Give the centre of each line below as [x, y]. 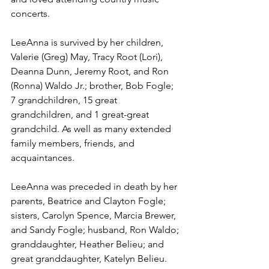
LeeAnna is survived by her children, [88, 42]
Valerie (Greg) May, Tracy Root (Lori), [88, 57]
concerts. [30, 14]
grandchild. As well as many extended [92, 129]
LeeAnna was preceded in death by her [95, 186]
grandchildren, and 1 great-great [81, 114]
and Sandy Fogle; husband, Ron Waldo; [96, 230]
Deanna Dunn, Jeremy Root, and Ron [91, 71]
